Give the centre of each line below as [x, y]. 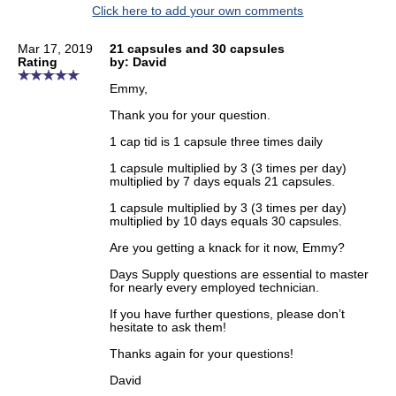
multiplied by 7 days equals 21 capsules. [222, 182]
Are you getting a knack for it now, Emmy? [227, 248]
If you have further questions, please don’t [227, 315]
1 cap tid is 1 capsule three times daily [216, 142]
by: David [138, 63]
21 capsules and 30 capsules [197, 49]
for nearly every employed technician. [214, 288]
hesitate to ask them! [168, 328]
